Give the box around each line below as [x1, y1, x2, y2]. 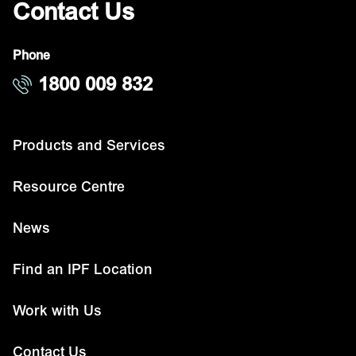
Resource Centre [13, 178, 125, 196]
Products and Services [13, 137, 165, 155]
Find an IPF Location [13, 261, 153, 279]
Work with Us [13, 302, 102, 320]
